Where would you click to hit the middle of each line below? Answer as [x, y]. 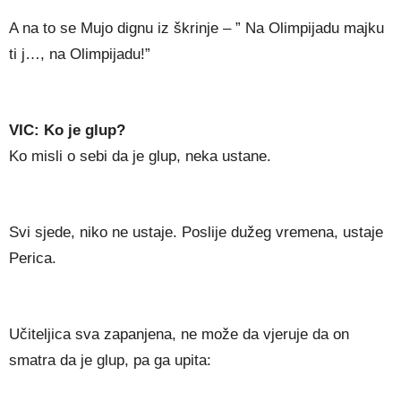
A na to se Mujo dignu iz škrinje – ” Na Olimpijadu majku [196, 29]
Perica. [33, 259]
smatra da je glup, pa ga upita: [110, 361]
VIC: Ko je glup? [67, 131]
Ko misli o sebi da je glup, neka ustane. [140, 157]
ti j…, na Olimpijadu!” [80, 55]
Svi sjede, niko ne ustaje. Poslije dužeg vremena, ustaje [196, 233]
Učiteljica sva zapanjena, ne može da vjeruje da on [179, 335]
